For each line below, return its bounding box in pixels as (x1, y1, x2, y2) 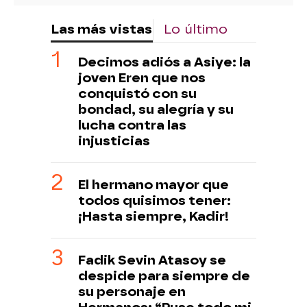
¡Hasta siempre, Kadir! (78, 208, 229, 225)
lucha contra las (78, 117, 186, 134)
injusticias (78, 133, 150, 149)
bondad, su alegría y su (78, 101, 234, 118)
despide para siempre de (78, 268, 250, 284)
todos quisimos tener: (78, 193, 231, 209)
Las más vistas (51, 21, 152, 38)
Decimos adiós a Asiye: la (78, 54, 251, 71)
